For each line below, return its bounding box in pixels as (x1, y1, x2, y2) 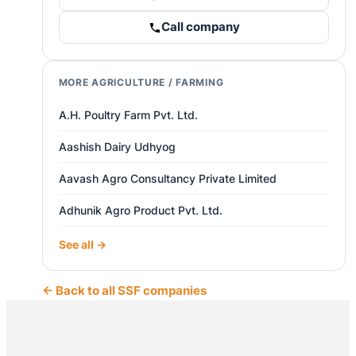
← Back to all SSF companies (41, 284, 207, 299)
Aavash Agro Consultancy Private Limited (58, 172, 277, 186)
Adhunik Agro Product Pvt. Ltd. (58, 203, 222, 218)
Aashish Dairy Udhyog (58, 140, 176, 154)
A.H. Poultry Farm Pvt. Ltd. (58, 108, 198, 122)
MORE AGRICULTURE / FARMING (58, 76, 224, 89)
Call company (161, 20, 240, 35)
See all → (58, 238, 106, 252)
